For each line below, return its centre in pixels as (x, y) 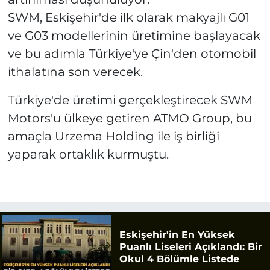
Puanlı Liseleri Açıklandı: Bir (190, 246)
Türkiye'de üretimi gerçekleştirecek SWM (130, 100)
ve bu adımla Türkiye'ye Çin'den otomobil (132, 53)
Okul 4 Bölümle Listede (179, 259)
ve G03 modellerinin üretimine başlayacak (134, 35)
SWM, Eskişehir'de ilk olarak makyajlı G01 (128, 17)
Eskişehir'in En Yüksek (177, 234)
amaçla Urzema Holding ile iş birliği (113, 136)
